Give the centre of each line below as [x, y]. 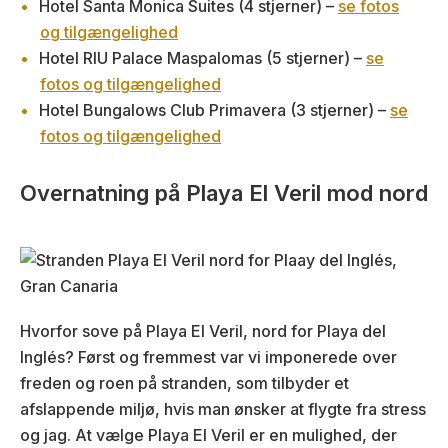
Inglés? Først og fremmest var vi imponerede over [208, 356]
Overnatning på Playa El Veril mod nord [224, 192]
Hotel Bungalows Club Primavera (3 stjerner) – [214, 109]
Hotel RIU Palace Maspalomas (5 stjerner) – [202, 57]
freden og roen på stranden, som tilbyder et [184, 382]
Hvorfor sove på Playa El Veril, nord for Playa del [203, 330]
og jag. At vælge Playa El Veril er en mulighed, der [208, 434]
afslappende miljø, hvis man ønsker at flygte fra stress [223, 408]
